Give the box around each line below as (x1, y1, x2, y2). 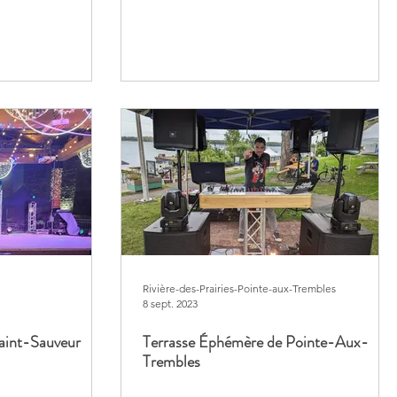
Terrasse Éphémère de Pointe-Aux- (143, 331, 369, 354)
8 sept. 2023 (143, 297, 198, 310)
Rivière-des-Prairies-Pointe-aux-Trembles (143, 282, 336, 295)
